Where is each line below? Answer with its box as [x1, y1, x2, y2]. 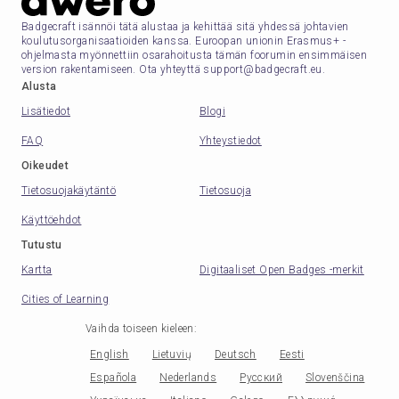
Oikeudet [21, 159, 69, 172]
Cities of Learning [21, 292, 110, 305]
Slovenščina [305, 370, 365, 384]
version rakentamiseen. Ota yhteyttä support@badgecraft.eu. [21, 62, 326, 76]
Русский [240, 370, 283, 384]
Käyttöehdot [21, 213, 82, 226]
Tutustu [21, 238, 62, 251]
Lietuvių [151, 347, 192, 361]
